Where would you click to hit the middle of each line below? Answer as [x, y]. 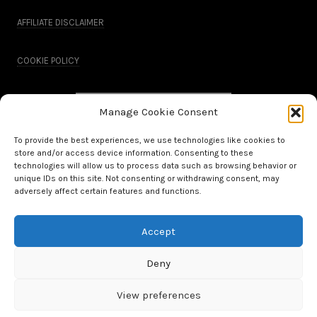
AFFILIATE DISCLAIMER [60, 23]
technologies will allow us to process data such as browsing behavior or [155, 166]
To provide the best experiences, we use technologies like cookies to [150, 140]
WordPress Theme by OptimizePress [158, 275]
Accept [158, 231]
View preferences [158, 295]
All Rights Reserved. [158, 246]
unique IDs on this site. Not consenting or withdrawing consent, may [147, 178]
